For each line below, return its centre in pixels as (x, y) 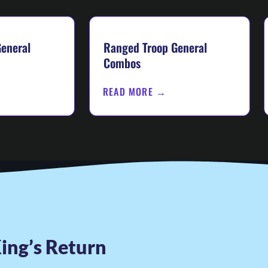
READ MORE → (135, 91)
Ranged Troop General (156, 48)
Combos (122, 63)
